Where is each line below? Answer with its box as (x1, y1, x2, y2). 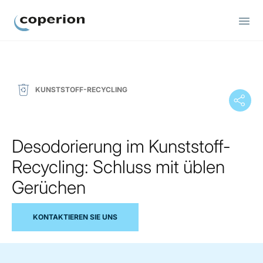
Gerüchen (12, 177, 86, 198)
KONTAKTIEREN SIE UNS (33, 212, 117, 221)
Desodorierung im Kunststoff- (12, 136, 230, 157)
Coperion (14, 32, 54, 43)
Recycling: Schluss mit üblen (12, 156, 225, 177)
